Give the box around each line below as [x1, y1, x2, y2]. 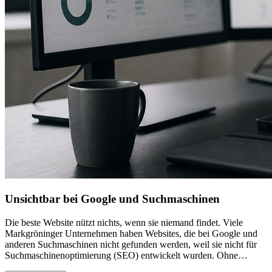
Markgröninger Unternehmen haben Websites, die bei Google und [5, 228, 257, 239]
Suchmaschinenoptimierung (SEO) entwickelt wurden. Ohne [5, 250, 238, 260]
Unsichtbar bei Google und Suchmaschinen [5, 192, 220, 206]
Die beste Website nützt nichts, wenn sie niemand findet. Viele [5, 217, 243, 228]
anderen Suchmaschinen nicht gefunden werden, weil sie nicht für [5, 239, 257, 250]
